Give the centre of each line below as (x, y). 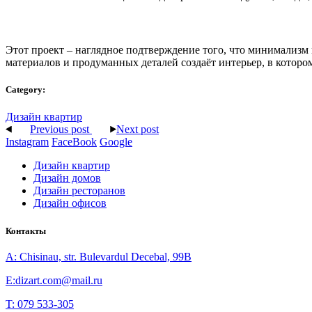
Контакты (26, 231)
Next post (138, 130)
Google (116, 142)
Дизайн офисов (70, 203)
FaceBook (74, 142)
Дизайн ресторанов (79, 191)
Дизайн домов (67, 178)
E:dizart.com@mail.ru (54, 280)
